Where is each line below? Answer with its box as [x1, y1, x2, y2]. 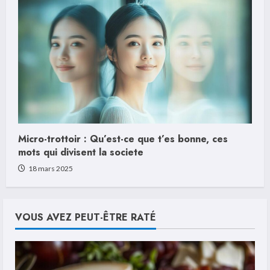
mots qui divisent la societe [18, 145, 143, 160]
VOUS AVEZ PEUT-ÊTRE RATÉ [15, 210, 156, 225]
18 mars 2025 [27, 164, 73, 174]
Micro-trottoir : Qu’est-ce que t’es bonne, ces [18, 132, 228, 146]
